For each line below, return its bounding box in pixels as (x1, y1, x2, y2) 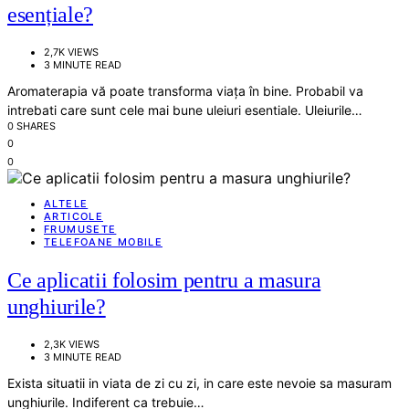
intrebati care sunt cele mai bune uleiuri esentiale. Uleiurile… (7, 101, 362, 118)
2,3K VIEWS (44, 337, 100, 351)
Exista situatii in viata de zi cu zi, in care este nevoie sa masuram (7, 374, 392, 391)
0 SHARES (7, 119, 56, 132)
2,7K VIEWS (44, 45, 99, 58)
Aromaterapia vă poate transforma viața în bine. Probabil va (7, 82, 363, 99)
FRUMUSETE (44, 222, 117, 236)
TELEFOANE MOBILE (44, 235, 163, 248)
